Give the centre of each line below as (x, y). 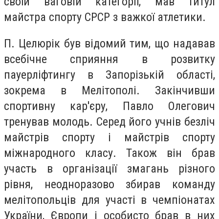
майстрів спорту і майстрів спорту (109, 137)
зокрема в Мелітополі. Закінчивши (109, 90)
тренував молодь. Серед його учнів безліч (109, 121)
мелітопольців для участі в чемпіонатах (109, 200)
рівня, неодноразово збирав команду (109, 184)
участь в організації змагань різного (109, 168)
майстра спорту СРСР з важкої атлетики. (105, 17)
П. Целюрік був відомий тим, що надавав (109, 43)
